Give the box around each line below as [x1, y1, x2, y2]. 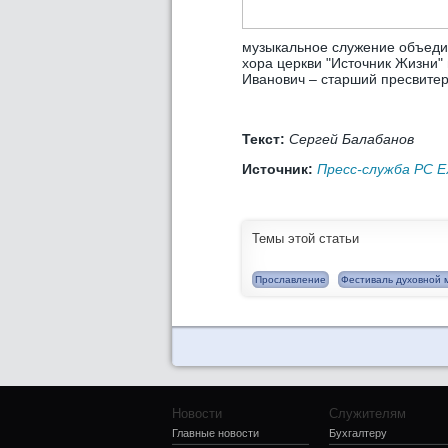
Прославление [255, 274, 326, 285]
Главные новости [172, 427, 259, 439]
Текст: [242, 131, 289, 147]
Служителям [329, 406, 406, 421]
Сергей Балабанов [289, 131, 414, 147]
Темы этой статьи [252, 231, 359, 246]
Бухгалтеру [329, 427, 387, 439]
